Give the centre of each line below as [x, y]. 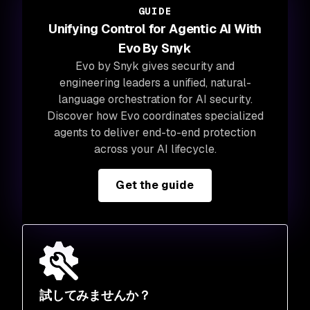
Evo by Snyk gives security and [155, 66]
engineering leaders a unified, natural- [155, 82]
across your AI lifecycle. [155, 149]
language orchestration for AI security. [155, 99]
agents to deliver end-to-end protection [155, 132]
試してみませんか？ [95, 295]
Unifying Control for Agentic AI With [155, 28]
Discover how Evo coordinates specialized [155, 116]
